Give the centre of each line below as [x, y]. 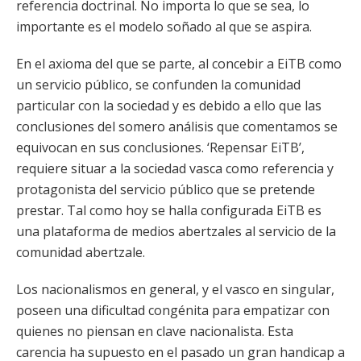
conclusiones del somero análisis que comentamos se [177, 127]
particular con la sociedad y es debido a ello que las [169, 106]
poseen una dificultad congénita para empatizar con [173, 310]
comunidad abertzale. [81, 252]
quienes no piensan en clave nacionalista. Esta [155, 331]
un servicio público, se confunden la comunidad [158, 85]
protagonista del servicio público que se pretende [166, 189]
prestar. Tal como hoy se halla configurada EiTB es [169, 210]
